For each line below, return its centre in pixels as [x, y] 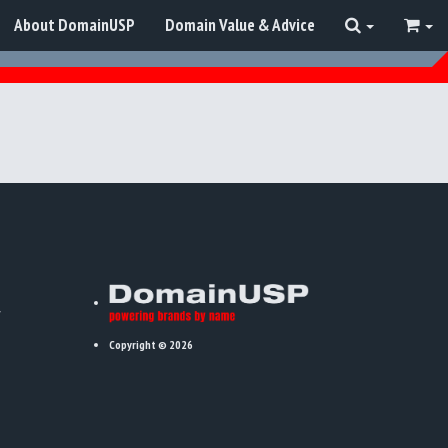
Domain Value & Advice [240, 25]
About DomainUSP [74, 25]
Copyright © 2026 [150, 344]
